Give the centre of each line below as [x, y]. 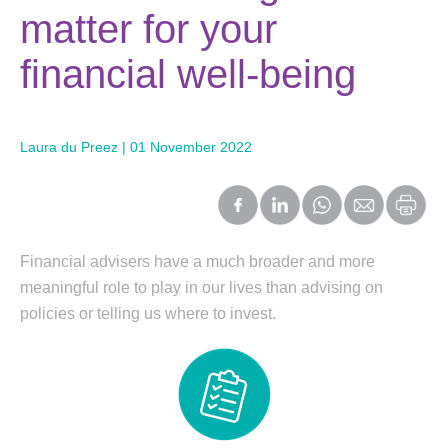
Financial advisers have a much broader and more [197, 262]
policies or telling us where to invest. [148, 314]
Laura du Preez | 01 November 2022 [136, 147]
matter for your [148, 29]
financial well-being [188, 74]
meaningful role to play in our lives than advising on [201, 288]
